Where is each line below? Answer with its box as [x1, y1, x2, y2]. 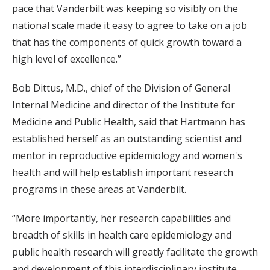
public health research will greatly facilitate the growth [12, 245, 258, 259]
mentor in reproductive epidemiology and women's [12, 149, 242, 163]
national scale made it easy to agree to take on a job [12, 19, 247, 33]
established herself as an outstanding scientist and [12, 132, 242, 146]
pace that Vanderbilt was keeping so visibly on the [12, 2, 238, 16]
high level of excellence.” [12, 52, 121, 66]
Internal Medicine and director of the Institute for [12, 98, 235, 112]
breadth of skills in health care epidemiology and [12, 228, 231, 242]
